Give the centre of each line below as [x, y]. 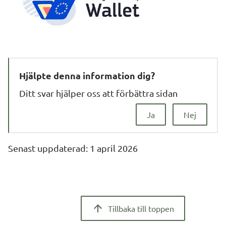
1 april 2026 [114, 148]
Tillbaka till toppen [141, 208]
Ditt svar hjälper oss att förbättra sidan [98, 93]
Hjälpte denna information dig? [87, 75]
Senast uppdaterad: [49, 148]
